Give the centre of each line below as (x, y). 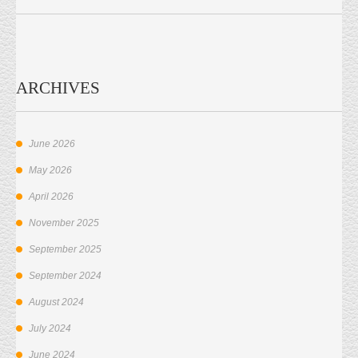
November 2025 (64, 223)
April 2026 (51, 197)
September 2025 (65, 250)
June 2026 (52, 144)
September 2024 (65, 276)
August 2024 (56, 302)
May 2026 (50, 171)
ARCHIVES (58, 88)
